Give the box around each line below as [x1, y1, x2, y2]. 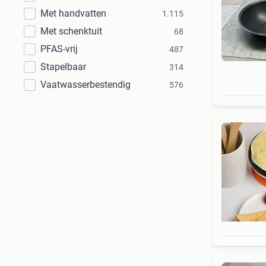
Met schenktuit [40, 26, 102, 37]
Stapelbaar [40, 61, 86, 72]
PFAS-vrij [40, 43, 78, 55]
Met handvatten [40, 8, 106, 19]
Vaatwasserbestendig [40, 79, 131, 90]
